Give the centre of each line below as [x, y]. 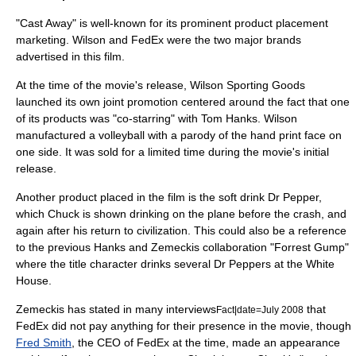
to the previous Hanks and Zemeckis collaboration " [145, 247]
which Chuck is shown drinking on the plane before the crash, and [181, 213]
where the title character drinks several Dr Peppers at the [161, 263]
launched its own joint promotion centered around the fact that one [183, 101]
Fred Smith [44, 342]
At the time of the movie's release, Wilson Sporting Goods [161, 85]
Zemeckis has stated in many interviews [116, 309]
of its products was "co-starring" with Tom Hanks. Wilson [157, 118]
